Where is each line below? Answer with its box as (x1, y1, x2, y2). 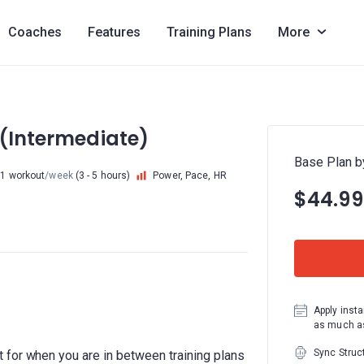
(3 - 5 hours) (72, 170, 131, 181)
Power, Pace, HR (153, 170, 227, 181)
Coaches (7, 24, 62, 40)
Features (87, 24, 141, 40)
